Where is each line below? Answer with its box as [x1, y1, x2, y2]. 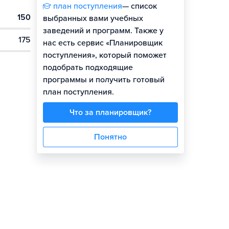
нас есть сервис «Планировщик [43, 38, 163, 48]
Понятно [94, 132, 127, 142]
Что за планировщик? [70, 107, 151, 118]
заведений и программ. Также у [43, 26, 164, 36]
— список [122, 1, 157, 11]
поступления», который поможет [43, 50, 167, 60]
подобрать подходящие [43, 62, 133, 73]
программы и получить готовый [43, 75, 165, 85]
